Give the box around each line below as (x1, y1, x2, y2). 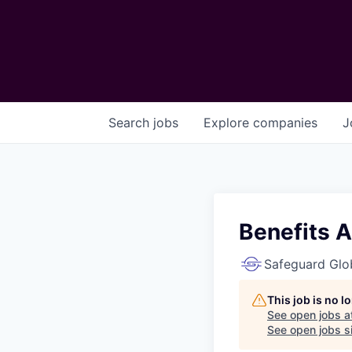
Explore (203, 115, 253, 130)
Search (108, 115, 153, 130)
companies (253, 115, 317, 130)
